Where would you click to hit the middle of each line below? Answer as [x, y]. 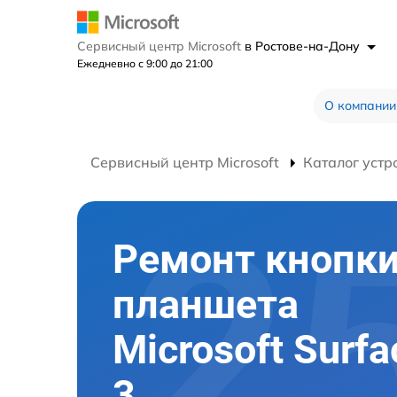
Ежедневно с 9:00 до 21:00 [145, 63]
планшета [206, 304]
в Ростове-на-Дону [304, 46]
